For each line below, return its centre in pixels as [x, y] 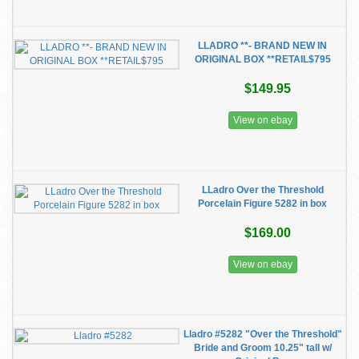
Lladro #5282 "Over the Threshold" [262, 334]
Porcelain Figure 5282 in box [262, 204]
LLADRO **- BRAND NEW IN [262, 46]
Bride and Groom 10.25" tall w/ [262, 348]
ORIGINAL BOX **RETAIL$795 [262, 59]
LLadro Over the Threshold [262, 190]
